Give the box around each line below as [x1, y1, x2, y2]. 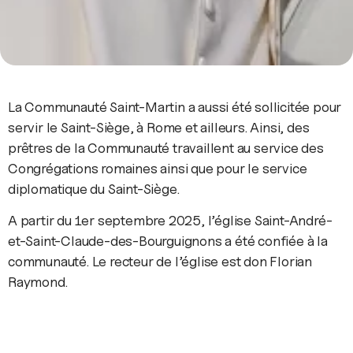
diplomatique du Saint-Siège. [8, 180, 180, 197]
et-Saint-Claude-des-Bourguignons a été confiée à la [8, 232, 328, 249]
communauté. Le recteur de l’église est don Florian [8, 252, 312, 269]
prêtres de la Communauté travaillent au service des [8, 139, 324, 156]
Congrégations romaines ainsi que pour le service [8, 159, 307, 176]
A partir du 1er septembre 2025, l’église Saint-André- [8, 211, 333, 229]
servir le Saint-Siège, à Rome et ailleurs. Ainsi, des [8, 118, 310, 136]
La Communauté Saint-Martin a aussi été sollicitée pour [8, 98, 342, 115]
